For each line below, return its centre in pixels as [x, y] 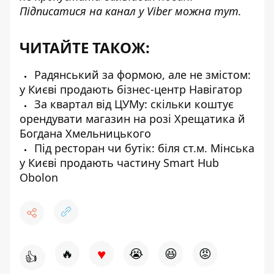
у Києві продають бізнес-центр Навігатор [131, 89]
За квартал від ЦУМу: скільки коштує [132, 104]
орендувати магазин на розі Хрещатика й [132, 119]
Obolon [39, 177]
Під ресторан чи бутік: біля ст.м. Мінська [143, 148]
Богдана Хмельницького [85, 133]
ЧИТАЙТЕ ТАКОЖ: [85, 47]
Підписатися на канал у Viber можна [117, 11]
